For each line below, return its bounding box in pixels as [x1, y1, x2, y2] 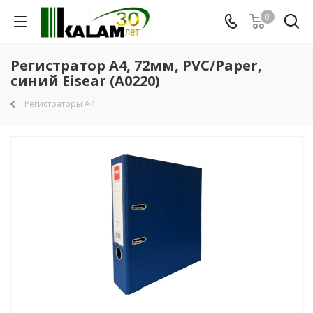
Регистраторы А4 [24, 98, 95, 110]
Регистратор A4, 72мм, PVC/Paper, [10, 56, 262, 75]
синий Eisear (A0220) [10, 71, 160, 90]
